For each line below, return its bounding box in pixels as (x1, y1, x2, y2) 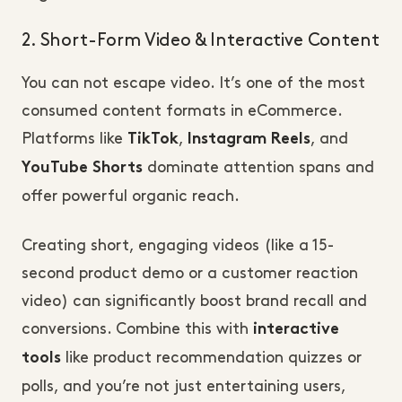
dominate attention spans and (143, 160, 374, 175)
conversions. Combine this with (22, 321, 253, 336)
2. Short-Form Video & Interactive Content (22, 31, 380, 48)
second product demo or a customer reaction (22, 266, 358, 281)
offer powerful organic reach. (22, 188, 240, 204)
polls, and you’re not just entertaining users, (22, 379, 345, 394)
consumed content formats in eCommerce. (22, 103, 342, 118)
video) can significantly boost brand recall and (22, 293, 367, 309)
